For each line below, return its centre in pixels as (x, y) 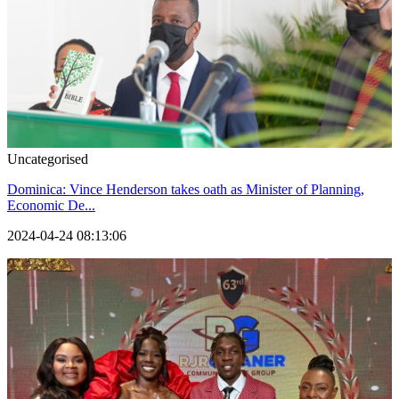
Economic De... (51, 206)
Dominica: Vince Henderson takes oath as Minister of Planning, (186, 190)
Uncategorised (48, 159)
